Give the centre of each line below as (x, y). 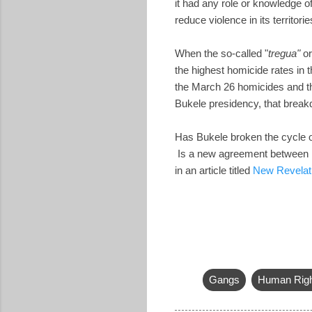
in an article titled (214, 170)
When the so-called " (221, 53)
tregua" (284, 53)
